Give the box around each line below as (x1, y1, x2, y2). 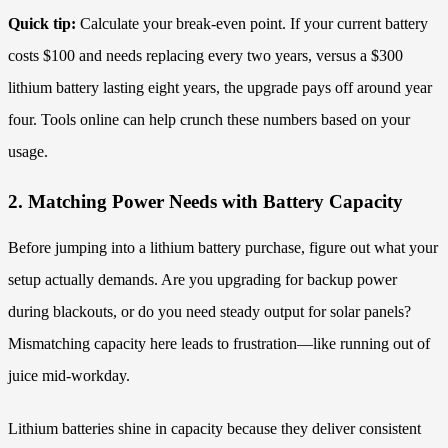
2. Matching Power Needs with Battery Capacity (8, 191, 403, 213)
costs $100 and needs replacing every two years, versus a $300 (8, 46, 403, 64)
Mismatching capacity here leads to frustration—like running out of (8, 335, 430, 353)
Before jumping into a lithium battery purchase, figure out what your (8, 239, 438, 257)
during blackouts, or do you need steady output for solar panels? (8, 303, 411, 321)
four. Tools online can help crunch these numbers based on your (8, 110, 410, 128)
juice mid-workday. (8, 367, 130, 385)
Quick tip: (8, 14, 76, 32)
